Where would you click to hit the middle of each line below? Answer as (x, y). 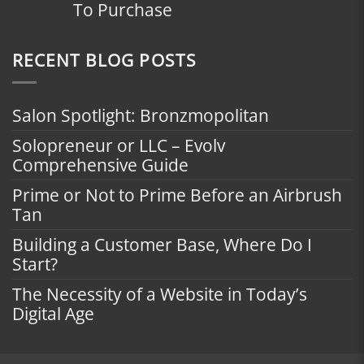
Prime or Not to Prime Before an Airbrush (177, 195)
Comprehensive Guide (100, 165)
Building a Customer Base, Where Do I (162, 244)
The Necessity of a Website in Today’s (160, 294)
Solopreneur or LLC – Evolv (119, 145)
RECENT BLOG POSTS (104, 61)
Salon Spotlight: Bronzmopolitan (141, 115)
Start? (35, 264)
